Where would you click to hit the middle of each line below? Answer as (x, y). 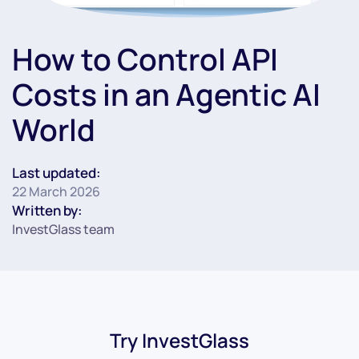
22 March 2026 (56, 192)
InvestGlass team (63, 230)
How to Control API (145, 59)
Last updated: (56, 173)
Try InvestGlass (179, 341)
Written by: (47, 211)
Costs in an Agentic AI (166, 95)
